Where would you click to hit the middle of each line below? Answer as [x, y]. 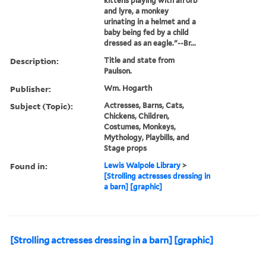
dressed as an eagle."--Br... [150, 43]
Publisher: [31, 88]
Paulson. [118, 71]
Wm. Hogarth [128, 88]
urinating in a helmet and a [150, 21]
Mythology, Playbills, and [147, 137]
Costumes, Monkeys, [140, 126]
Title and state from [140, 60]
